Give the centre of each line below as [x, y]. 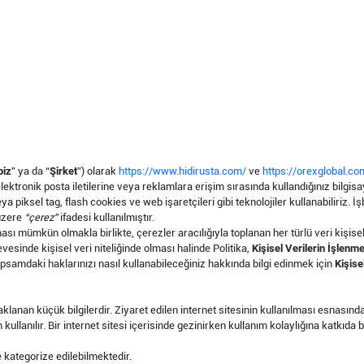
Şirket [63, 171]
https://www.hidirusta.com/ [182, 171]
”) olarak [98, 171]
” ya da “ [30, 171]
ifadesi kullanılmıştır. [106, 217]
